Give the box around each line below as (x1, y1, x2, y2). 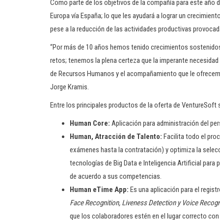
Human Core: (70, 119, 111, 128)
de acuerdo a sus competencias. (70, 172, 162, 181)
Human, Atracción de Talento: (70, 132, 162, 141)
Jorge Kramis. (50, 82, 89, 91)
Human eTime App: (70, 185, 130, 194)
